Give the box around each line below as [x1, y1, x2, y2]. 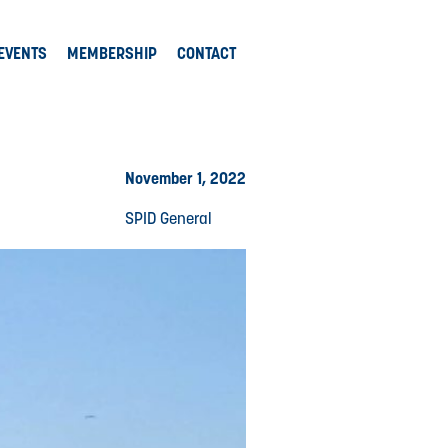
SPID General [125, 207, 212, 229]
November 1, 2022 [125, 167, 246, 189]
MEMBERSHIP [67, 43, 157, 65]
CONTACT [177, 43, 236, 65]
